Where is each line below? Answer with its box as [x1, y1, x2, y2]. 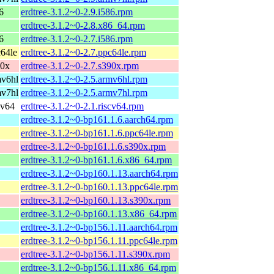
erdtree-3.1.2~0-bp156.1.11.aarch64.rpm [21, 221, 177, 232]
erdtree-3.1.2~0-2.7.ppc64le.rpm [21, 46, 146, 57]
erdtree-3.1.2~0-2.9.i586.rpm [21, 6, 133, 17]
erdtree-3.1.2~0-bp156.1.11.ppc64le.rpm [21, 235, 177, 246]
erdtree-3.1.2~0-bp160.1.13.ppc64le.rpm [21, 181, 178, 192]
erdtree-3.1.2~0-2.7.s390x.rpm [21, 60, 139, 71]
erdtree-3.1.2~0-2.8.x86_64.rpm [21, 20, 145, 31]
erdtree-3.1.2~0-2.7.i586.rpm [21, 33, 133, 44]
